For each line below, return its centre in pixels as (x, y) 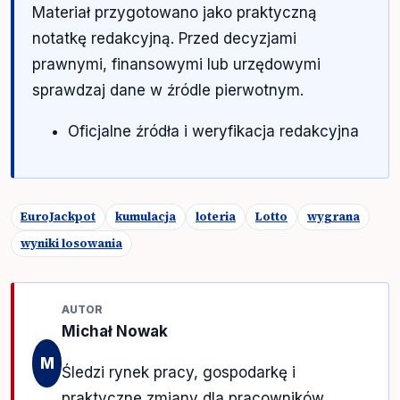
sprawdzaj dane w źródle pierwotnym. (168, 90)
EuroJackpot (58, 216)
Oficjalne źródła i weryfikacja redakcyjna (213, 131)
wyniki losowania (71, 243)
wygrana (333, 216)
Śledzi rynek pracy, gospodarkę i (179, 372)
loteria (216, 216)
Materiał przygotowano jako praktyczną (175, 12)
